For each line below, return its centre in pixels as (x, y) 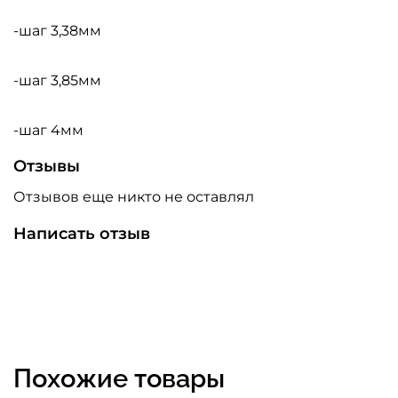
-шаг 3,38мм (57, 31)
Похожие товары (119, 378)
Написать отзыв (82, 234)
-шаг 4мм (48, 131)
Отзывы (47, 166)
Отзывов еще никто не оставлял (134, 197)
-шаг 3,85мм (57, 81)
